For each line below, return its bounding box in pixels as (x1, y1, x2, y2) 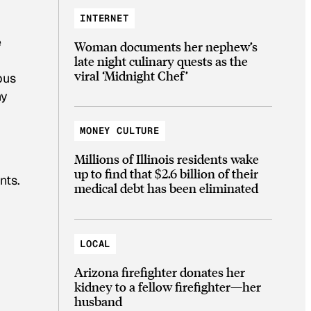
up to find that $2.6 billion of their (74, 165, 258, 182)
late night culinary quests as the (74, 52, 248, 69)
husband (74, 292, 122, 309)
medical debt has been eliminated (74, 180, 258, 196)
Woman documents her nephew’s (74, 37, 258, 54)
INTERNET (80, 11, 129, 24)
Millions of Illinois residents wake (74, 151, 259, 167)
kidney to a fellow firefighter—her (74, 278, 261, 294)
